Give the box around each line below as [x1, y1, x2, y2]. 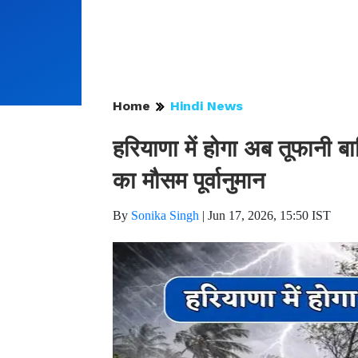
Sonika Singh [131, 209, 199, 222]
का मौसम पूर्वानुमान [113, 167, 265, 194]
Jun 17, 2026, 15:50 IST [208, 209, 331, 222]
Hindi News [170, 98, 243, 113]
